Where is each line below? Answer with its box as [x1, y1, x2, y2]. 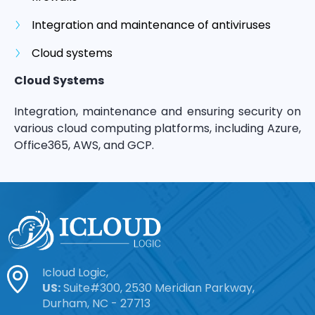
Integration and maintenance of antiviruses [32, 16, 271, 33]
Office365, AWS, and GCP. [14, 136, 154, 153]
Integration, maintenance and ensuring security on [14, 103, 301, 120]
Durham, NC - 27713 [42, 295, 150, 311]
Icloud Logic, [42, 264, 108, 281]
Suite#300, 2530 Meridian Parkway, [60, 279, 255, 296]
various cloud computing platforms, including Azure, [14, 120, 301, 136]
